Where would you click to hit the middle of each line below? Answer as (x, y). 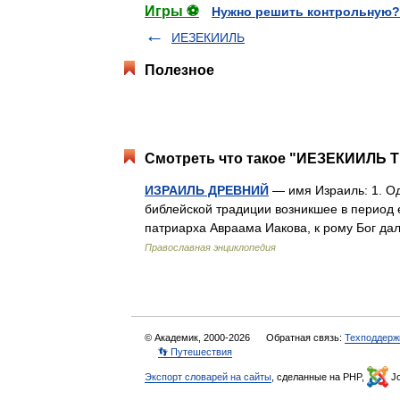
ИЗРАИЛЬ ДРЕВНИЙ (207, 190)
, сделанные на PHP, (319, 377)
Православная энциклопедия (210, 247)
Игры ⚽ (172, 11)
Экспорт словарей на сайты (208, 377)
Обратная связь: (305, 337)
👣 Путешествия (195, 352)
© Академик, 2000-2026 (199, 337)
